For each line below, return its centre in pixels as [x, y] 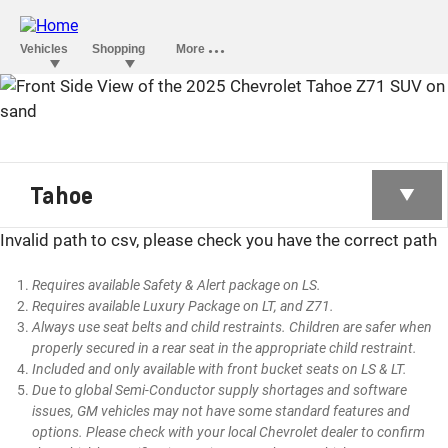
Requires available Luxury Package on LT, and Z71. [185, 306]
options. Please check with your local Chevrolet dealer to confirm [229, 432]
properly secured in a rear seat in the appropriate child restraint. [225, 348]
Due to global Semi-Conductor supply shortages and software [220, 390]
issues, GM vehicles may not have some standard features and [221, 411]
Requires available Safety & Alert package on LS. [177, 285]
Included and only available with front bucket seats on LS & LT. [221, 369]
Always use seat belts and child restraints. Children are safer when [232, 327]
